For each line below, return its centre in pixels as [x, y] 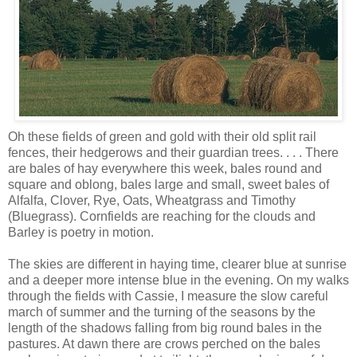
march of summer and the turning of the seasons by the [162, 312]
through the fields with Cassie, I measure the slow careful [168, 296]
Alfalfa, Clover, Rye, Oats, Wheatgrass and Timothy [152, 201]
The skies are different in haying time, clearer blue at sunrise [177, 265]
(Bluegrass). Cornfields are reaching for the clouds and [162, 217]
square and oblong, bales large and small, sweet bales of [169, 185]
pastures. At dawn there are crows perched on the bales [164, 344]
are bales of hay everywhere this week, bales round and [165, 169]
